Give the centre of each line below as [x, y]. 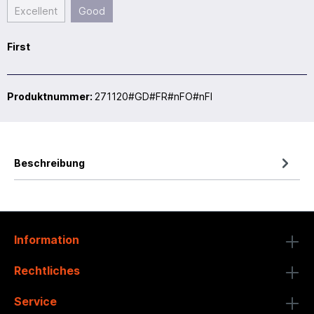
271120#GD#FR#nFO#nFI [153, 96]
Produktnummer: [51, 96]
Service [35, 301]
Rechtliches [47, 271]
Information [47, 240]
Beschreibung [49, 163]
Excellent [36, 11]
